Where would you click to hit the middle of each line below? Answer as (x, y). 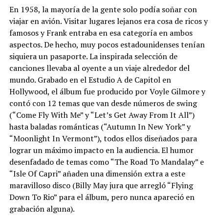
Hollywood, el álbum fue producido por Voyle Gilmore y (107, 91)
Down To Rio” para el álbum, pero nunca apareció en (102, 197)
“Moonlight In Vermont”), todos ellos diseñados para (103, 138)
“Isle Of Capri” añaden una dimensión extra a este (97, 173)
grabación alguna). (42, 208)
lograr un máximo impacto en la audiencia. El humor (101, 150)
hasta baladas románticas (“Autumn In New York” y (100, 126)
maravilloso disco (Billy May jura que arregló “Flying (101, 185)
